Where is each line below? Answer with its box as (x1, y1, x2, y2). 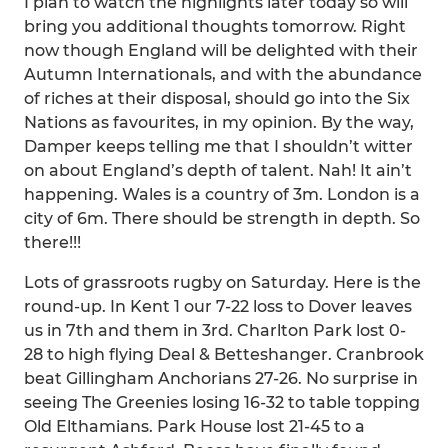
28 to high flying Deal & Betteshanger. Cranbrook (24, 345, 424, 364)
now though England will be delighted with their (24, 41, 418, 60)
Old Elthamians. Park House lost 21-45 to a (24, 417, 365, 436)
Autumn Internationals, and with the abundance (24, 65, 422, 84)
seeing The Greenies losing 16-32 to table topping (24, 393, 420, 412)
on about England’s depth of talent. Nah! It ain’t (24, 161, 412, 180)
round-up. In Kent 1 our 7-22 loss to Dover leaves (24, 297, 412, 316)
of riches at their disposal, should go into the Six (24, 89, 410, 108)
